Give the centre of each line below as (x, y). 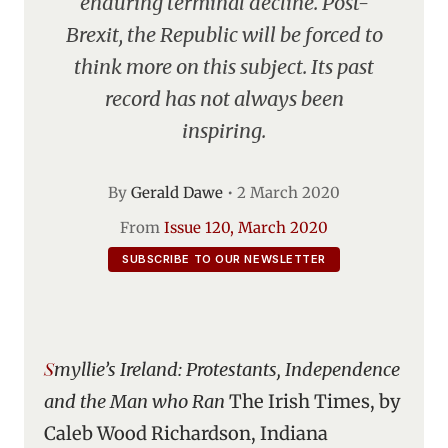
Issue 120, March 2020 (246, 227)
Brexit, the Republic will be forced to (224, 34)
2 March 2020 (288, 192)
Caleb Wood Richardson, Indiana (186, 433)
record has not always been (224, 98)
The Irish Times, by (315, 401)
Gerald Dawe (177, 192)
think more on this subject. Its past (224, 66)
